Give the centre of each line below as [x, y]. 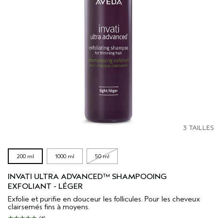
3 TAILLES [199, 128]
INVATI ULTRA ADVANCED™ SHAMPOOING [87, 177]
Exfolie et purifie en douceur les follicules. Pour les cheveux [104, 199]
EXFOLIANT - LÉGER [45, 187]
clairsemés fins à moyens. [49, 207]
